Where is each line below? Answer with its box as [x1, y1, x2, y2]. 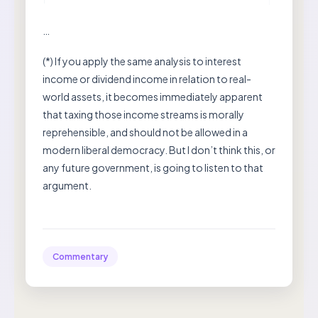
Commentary [53, 251, 108, 263]
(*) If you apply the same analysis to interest [43, 55, 241, 68]
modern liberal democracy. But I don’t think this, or [43, 143, 275, 157]
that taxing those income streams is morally [43, 108, 244, 121]
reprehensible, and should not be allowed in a [43, 126, 248, 139]
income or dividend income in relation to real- [43, 72, 251, 86]
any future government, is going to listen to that [43, 161, 263, 175]
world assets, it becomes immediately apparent [43, 90, 263, 104]
